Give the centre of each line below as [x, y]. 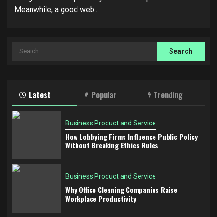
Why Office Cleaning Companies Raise [121, 189]
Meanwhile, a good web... [57, 9]
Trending [168, 95]
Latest [40, 95]
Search [25, 47]
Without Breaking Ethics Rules [112, 145]
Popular [104, 95]
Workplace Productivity [101, 198]
